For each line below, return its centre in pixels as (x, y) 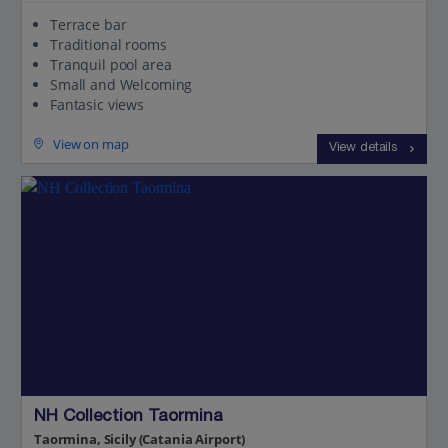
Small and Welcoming (121, 84)
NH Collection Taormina (128, 417)
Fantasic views (97, 104)
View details (362, 148)
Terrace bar (88, 24)
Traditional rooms (108, 44)
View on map (91, 143)
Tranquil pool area (111, 64)
